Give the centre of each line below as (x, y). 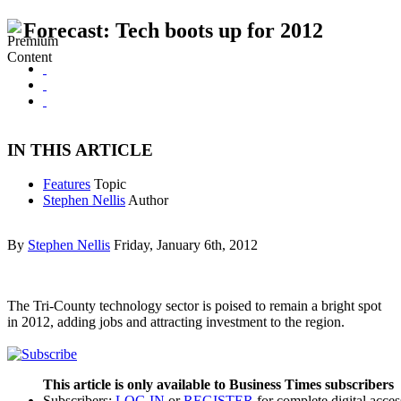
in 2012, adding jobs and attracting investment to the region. (176, 322)
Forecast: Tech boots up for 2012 (173, 30)
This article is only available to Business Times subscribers (218, 384)
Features (67, 184)
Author (148, 200)
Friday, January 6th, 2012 (186, 245)
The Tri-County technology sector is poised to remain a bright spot (194, 306)
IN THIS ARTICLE (80, 149)
